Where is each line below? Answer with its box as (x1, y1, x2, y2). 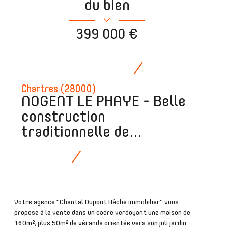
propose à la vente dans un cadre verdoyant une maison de (14, 209, 190, 216)
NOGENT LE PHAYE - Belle (21, 94, 186, 110)
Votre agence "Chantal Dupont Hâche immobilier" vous (14, 198, 179, 206)
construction (21, 109, 106, 125)
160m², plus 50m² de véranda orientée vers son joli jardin (14, 219, 186, 227)
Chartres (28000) (21, 84, 96, 95)
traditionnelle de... (21, 125, 142, 140)
